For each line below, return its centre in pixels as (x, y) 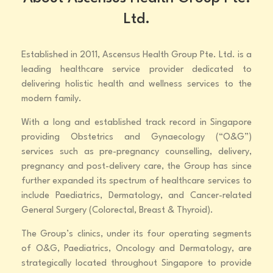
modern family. (51, 99)
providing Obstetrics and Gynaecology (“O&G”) (136, 138)
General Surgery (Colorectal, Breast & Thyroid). (117, 211)
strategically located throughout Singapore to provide (136, 264)
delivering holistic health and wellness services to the (136, 85)
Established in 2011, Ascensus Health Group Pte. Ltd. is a (136, 55)
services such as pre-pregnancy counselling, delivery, (136, 152)
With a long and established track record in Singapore (136, 123)
